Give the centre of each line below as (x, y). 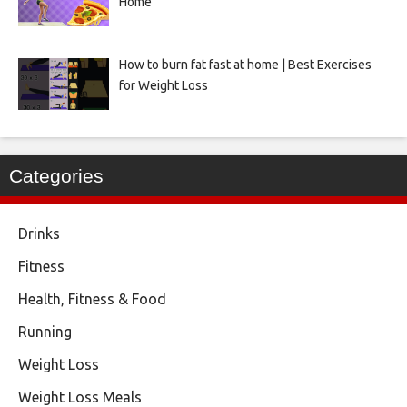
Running (45, 332)
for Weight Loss (163, 86)
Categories (56, 176)
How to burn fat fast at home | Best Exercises (245, 65)
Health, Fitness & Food (92, 299)
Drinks (39, 234)
